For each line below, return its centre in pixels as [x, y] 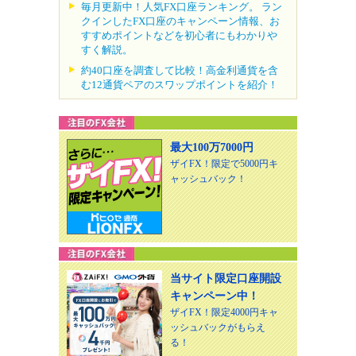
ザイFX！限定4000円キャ [224, 313]
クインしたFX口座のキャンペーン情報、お [180, 21]
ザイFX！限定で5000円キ [224, 164]
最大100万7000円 [212, 148]
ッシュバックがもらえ [218, 328]
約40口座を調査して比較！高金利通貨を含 [180, 71]
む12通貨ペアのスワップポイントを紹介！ [180, 85]
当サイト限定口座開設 [226, 279]
